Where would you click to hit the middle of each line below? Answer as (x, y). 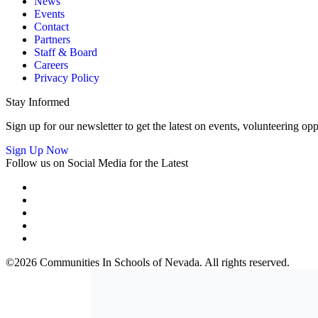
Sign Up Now (37, 150)
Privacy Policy (67, 78)
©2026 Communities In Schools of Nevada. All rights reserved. (148, 262)
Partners (52, 39)
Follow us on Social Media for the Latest (97, 163)
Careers (51, 65)
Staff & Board (66, 52)
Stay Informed (38, 102)
